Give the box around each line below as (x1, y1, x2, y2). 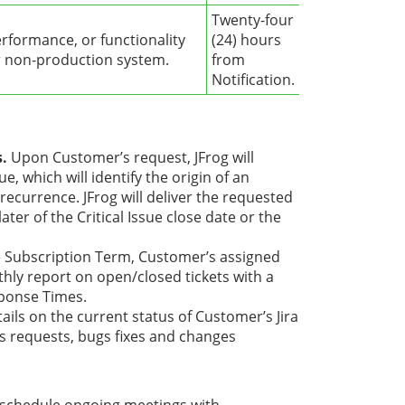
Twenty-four (212, 10, 294, 31)
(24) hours (212, 30, 281, 51)
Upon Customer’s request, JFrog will (7, 147, 254, 168)
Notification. (212, 70, 295, 90)
